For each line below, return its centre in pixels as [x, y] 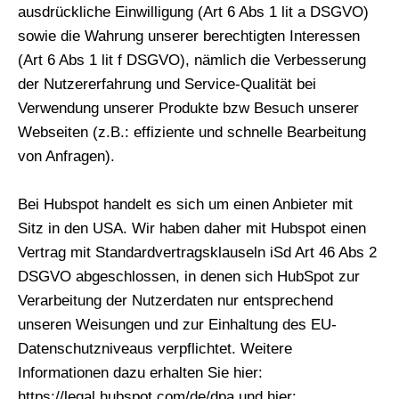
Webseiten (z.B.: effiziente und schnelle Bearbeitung [192, 133]
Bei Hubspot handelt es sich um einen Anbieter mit [185, 205]
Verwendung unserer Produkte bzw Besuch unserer [188, 109]
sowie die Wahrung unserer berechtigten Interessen [189, 37]
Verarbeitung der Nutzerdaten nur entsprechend [175, 301]
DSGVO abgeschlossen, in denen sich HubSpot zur [189, 277]
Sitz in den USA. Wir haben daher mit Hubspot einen [192, 229]
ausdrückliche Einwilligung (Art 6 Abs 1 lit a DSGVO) [193, 12]
